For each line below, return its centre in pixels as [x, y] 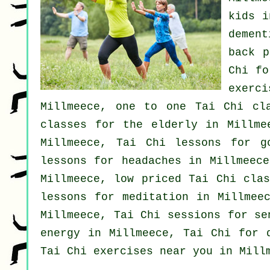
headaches [151, 161]
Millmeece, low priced [115, 179]
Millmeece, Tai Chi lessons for [151, 143]
